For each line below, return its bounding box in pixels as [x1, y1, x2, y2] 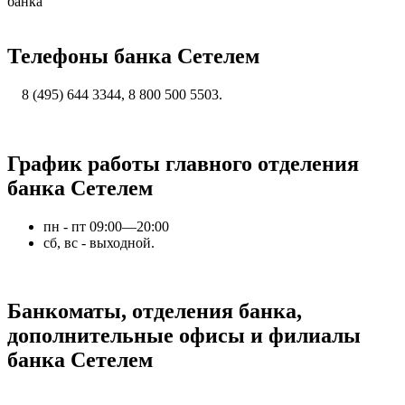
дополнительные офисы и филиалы [7, 324, 361, 348]
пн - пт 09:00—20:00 [43, 218, 169, 234]
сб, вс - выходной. [43, 234, 155, 250]
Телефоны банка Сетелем [7, 43, 259, 68]
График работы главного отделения [7, 151, 359, 175]
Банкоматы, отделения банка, [7, 299, 302, 324]
